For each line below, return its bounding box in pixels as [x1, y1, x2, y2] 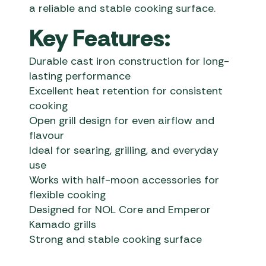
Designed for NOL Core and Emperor [29, 202, 211, 217]
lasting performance [29, 69, 131, 84]
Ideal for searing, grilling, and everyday [29, 143, 219, 158]
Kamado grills [29, 217, 97, 232]
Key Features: [29, 23, 171, 54]
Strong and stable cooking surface [29, 232, 202, 247]
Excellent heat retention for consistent [29, 84, 223, 99]
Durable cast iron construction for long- [29, 54, 230, 69]
